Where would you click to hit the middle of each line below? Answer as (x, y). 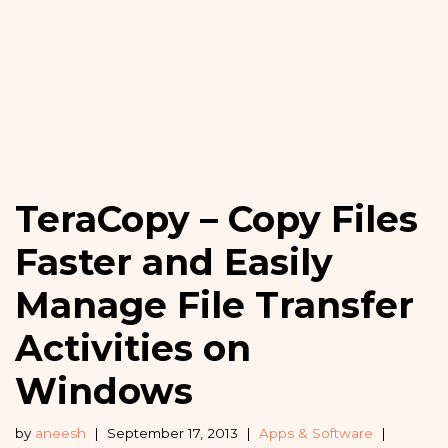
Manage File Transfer (214, 304)
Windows (104, 390)
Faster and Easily (174, 261)
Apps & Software (316, 432)
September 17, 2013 (172, 432)
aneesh (60, 432)
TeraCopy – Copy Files (216, 218)
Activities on (133, 347)
